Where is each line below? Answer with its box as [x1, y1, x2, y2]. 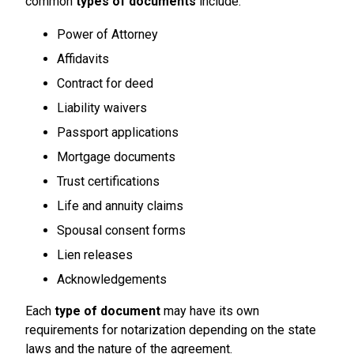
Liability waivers [57, 100, 147, 115]
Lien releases [57, 247, 133, 262]
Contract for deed [57, 76, 153, 91]
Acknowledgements [57, 272, 167, 287]
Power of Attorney [57, 27, 158, 42]
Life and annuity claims [57, 198, 183, 213]
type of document [55, 303, 160, 318]
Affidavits [57, 51, 109, 66]
